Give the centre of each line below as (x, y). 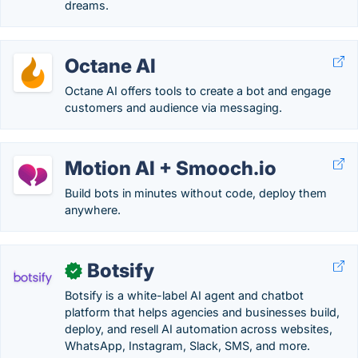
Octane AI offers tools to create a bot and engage (198, 91)
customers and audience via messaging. (173, 107)
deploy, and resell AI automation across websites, (199, 329)
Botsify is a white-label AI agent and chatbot (184, 295)
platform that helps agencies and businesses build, (202, 312)
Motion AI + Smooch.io (171, 168)
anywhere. (93, 210)
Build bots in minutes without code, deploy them (196, 193)
